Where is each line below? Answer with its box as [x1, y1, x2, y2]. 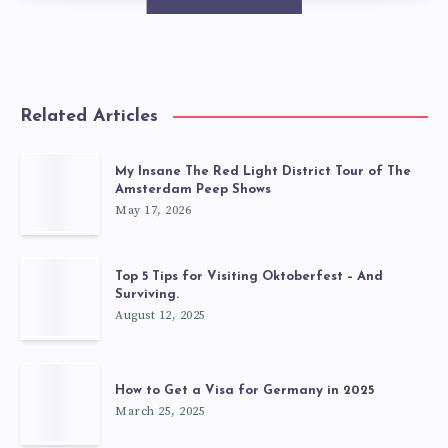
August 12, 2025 [115, 308, 206, 324]
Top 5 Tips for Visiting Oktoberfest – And [115, 270, 383, 284]
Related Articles [20, 107, 158, 127]
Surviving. [115, 288, 179, 302]
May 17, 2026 [115, 203, 191, 219]
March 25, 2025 [115, 404, 205, 420]
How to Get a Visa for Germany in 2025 [115, 384, 374, 398]
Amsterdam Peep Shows [115, 183, 271, 197]
